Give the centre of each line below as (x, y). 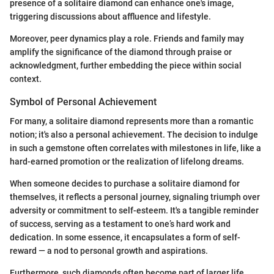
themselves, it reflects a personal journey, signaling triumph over (135, 197)
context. (26, 79)
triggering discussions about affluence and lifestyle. (110, 17)
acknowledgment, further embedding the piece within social (126, 66)
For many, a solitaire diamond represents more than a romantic (131, 121)
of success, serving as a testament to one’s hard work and (120, 224)
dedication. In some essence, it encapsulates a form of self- (125, 238)
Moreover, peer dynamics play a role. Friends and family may (127, 39)
